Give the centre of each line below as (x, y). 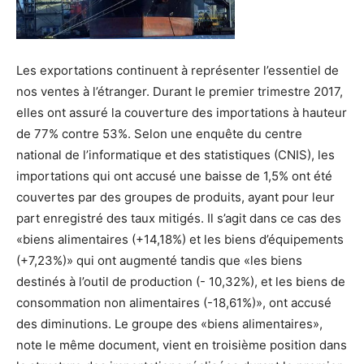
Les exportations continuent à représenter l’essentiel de (178, 70)
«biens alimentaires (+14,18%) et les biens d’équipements (180, 239)
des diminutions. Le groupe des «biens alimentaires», (169, 324)
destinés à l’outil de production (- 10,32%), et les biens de (181, 282)
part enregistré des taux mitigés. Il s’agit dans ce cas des (179, 218)
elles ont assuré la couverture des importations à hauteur (182, 113)
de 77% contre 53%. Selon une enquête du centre (159, 134)
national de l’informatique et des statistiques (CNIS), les (175, 155)
